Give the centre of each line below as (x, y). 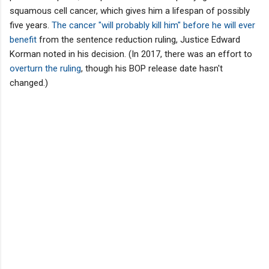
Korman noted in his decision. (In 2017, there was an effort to (131, 54)
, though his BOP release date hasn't (152, 68)
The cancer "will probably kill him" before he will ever (152, 25)
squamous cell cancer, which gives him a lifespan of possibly (130, 11)
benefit (23, 39)
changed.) (29, 83)
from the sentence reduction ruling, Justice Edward (138, 39)
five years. (29, 25)
